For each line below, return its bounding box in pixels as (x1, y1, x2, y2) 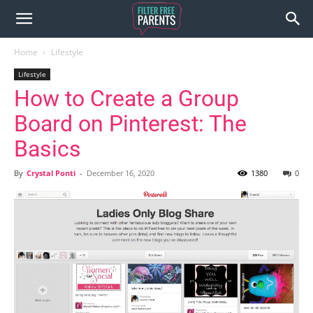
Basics (14, 136, 81, 162)
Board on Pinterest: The (14, 110, 247, 137)
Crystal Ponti (27, 168, 75, 178)
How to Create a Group (14, 85, 239, 112)
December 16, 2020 (87, 168, 154, 178)
